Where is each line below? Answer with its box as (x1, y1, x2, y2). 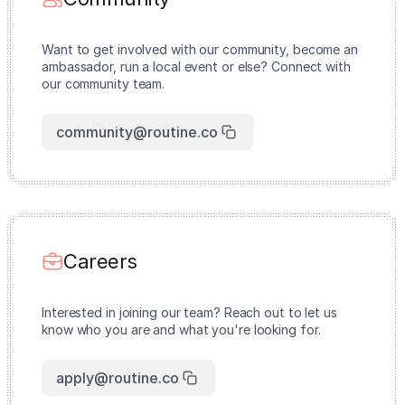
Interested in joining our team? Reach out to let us (42, 305, 337, 320)
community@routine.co (56, 123, 218, 141)
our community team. (42, 76, 165, 91)
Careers (63, 250, 137, 273)
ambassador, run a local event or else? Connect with (42, 59, 351, 74)
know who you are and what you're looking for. (42, 322, 321, 337)
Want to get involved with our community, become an (42, 42, 358, 57)
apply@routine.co (56, 369, 179, 387)
